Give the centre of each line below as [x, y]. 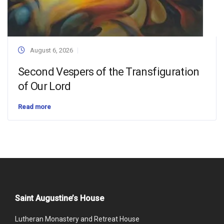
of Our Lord [44, 86]
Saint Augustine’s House [59, 198]
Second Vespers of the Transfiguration [109, 72]
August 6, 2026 [51, 50]
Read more [34, 107]
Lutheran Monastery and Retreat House [77, 219]
